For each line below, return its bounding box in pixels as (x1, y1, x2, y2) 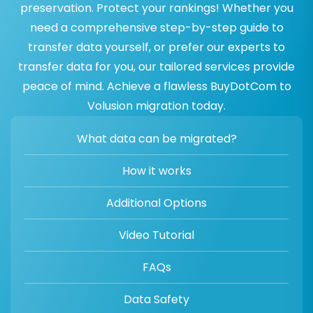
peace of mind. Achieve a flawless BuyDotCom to (22, 78, 291, 95)
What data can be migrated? (76, 131, 237, 147)
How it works (122, 163, 191, 180)
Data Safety (124, 291, 189, 308)
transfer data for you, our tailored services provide (18, 59, 295, 75)
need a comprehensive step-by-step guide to (29, 20, 284, 36)
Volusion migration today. (87, 98, 226, 115)
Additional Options (106, 195, 207, 212)
